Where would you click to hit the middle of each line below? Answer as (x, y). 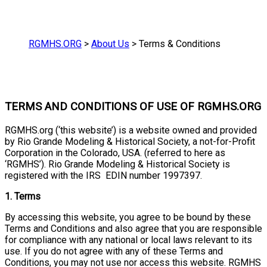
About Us (110, 44)
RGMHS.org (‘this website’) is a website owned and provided (131, 130)
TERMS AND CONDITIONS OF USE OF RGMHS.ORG (133, 107)
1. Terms (23, 196)
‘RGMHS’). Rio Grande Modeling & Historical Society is (117, 164)
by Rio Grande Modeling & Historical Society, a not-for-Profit (130, 141)
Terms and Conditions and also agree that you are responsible (133, 228)
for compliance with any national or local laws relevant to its (128, 240)
